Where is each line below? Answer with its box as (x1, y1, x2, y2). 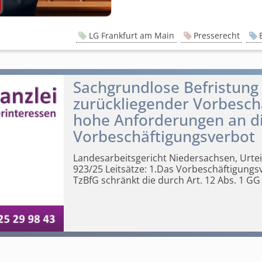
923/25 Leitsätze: (73, 162, 147, 175)
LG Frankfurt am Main (88, 30, 174, 42)
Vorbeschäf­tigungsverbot (73, 126, 255, 147)
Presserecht (193, 30, 240, 42)
